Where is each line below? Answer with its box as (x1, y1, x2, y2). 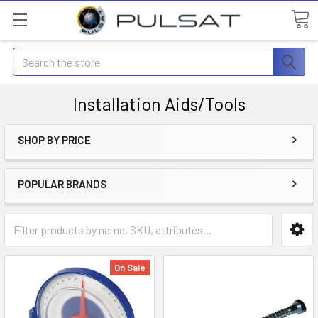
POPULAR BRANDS (18, 177, 106, 190)
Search (13, 49, 45, 62)
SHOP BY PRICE (18, 133, 91, 146)
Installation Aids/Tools (72, 93, 246, 114)
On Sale (114, 262, 146, 273)
